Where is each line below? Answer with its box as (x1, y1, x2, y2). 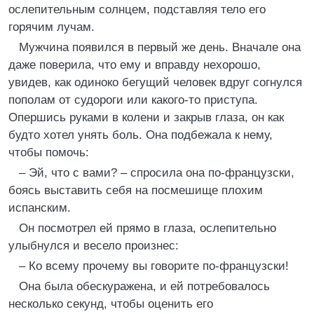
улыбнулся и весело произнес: (8, 239, 179, 252)
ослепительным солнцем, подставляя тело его (8, 3, 266, 16)
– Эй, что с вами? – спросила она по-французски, (19, 166, 294, 179)
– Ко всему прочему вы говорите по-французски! (19, 259, 289, 273)
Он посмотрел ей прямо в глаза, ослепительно (19, 221, 276, 235)
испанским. (8, 201, 71, 214)
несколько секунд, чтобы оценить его (8, 297, 213, 310)
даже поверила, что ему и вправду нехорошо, (8, 58, 261, 71)
